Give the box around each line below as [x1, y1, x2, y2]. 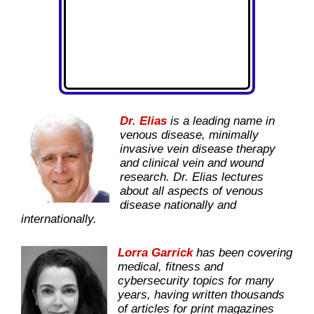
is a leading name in [170, 114, 275, 128]
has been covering [193, 246, 292, 260]
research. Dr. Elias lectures [120, 170, 264, 184]
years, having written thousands [118, 288, 285, 302]
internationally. [21, 212, 97, 226]
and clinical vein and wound [120, 156, 264, 170]
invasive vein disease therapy [120, 142, 275, 156]
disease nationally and [120, 198, 236, 212]
